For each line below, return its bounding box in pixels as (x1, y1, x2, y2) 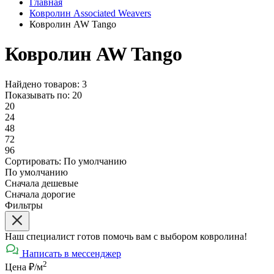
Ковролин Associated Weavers (29, 7, 151, 18)
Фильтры (5, 199, 43, 210)
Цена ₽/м (5, 261, 43, 272)
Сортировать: (5, 155, 64, 166)
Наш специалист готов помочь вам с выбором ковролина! (5, 231, 247, 242)
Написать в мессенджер (22, 248, 121, 259)
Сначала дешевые (5, 177, 78, 188)
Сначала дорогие (5, 188, 75, 199)
